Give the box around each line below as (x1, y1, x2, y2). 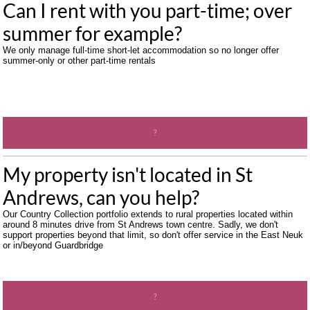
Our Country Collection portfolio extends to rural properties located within (3, 209, 293, 219)
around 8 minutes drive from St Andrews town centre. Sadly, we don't (3, 219, 278, 230)
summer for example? (3, 21, 182, 45)
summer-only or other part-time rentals (3, 55, 156, 66)
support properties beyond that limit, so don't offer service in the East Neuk (3, 230, 303, 240)
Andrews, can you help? (3, 185, 199, 209)
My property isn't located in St (3, 163, 253, 186)
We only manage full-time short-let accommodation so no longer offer (3, 45, 279, 55)
